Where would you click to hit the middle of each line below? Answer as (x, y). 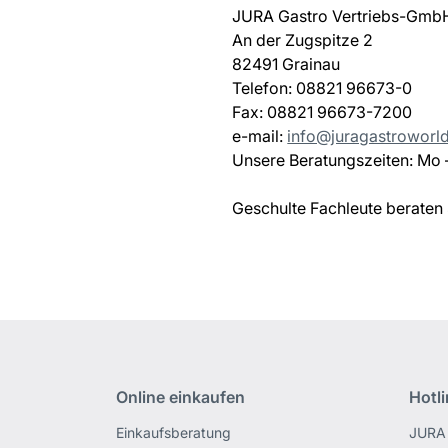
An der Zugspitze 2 (303, 40)
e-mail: (260, 136)
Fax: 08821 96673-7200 (322, 112)
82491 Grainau (286, 64)
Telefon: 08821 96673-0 (322, 88)
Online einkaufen (181, 397)
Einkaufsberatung (174, 432)
